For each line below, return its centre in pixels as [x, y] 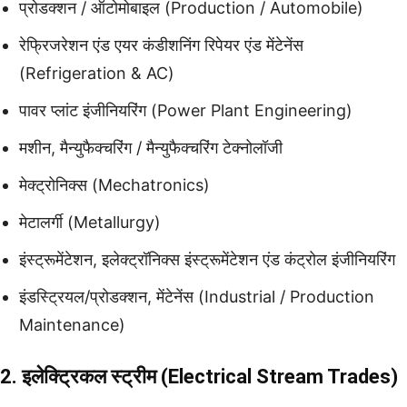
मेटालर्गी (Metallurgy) [90, 222]
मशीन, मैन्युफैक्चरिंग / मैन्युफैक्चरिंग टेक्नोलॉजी [151, 147]
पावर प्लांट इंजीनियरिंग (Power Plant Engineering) [186, 110]
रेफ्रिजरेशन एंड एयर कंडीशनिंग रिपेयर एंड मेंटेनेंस [161, 45]
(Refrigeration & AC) [97, 73]
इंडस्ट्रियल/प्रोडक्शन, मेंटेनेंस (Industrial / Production [197, 296]
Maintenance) [72, 324]
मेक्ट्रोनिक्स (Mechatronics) [114, 184]
